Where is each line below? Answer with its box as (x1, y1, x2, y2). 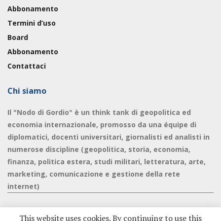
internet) (7, 181, 39, 191)
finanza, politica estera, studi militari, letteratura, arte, (7, 156, 206, 166)
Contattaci (7, 61, 46, 71)
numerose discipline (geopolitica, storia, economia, (7, 144, 190, 154)
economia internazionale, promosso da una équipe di (7, 119, 196, 129)
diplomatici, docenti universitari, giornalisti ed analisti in (7, 132, 210, 142)
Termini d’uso (7, 18, 56, 28)
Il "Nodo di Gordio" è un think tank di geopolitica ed (7, 107, 191, 117)
